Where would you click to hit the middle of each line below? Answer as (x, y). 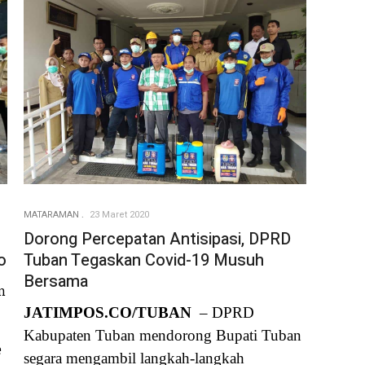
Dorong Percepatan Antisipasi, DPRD (157, 239)
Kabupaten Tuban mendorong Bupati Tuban (163, 336)
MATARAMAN (51, 214)
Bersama (56, 281)
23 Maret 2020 (119, 214)
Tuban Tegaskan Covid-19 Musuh (144, 260)
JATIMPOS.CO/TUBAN (110, 313)
